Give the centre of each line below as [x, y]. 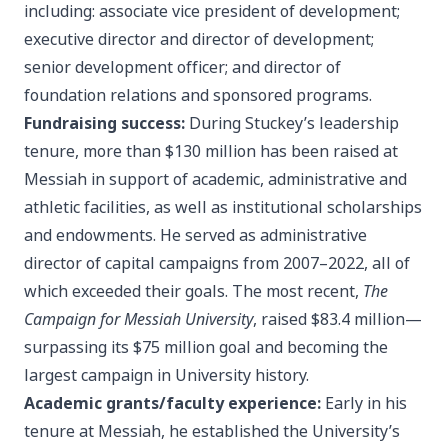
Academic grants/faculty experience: [172, 404]
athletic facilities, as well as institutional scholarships [223, 208]
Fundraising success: [104, 124]
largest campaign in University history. [168, 376]
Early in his [366, 404]
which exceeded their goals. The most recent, [193, 292]
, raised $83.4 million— [337, 320]
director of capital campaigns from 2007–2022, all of [217, 264]
